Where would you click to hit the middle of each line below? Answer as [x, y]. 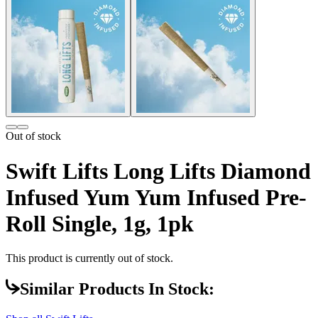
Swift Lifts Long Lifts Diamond [158, 171]
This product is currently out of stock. [89, 258]
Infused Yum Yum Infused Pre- [156, 197]
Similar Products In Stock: [117, 289]
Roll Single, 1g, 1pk [100, 223]
